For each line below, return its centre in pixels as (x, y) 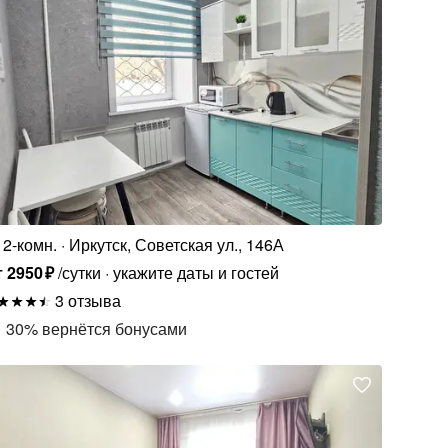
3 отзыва (88, 300)
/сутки (79, 272)
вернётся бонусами (115, 328)
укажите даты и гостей (195, 272)
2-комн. (30, 244)
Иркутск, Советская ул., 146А (177, 244)
